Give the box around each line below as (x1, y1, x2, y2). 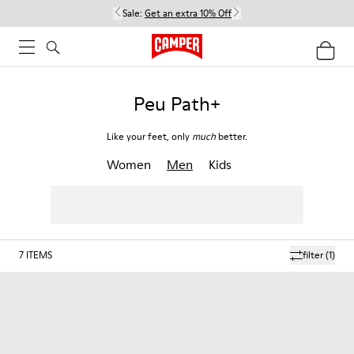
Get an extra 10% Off (145, 6, 232, 20)
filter (303, 248, 323, 262)
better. (216, 130, 247, 143)
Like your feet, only (107, 130, 192, 143)
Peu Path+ (134, 91, 220, 117)
